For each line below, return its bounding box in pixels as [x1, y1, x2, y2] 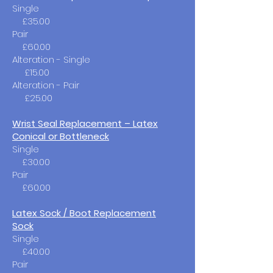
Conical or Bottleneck [12, 130, 109, 143]
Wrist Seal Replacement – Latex [12, 117, 158, 130]
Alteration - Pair [12, 79, 179, 91]
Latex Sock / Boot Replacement [12, 207, 156, 219]
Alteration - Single [12, 53, 180, 66]
